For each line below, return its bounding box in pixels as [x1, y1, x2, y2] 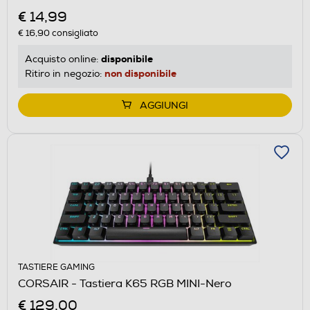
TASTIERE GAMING [18, 262, 95, 273]
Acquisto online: [25, 53, 101, 65]
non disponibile [104, 66, 176, 80]
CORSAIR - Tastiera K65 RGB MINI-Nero [18, 276, 232, 291]
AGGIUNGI [140, 99, 188, 111]
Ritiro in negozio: [25, 67, 104, 80]
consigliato [50, 27, 98, 39]
